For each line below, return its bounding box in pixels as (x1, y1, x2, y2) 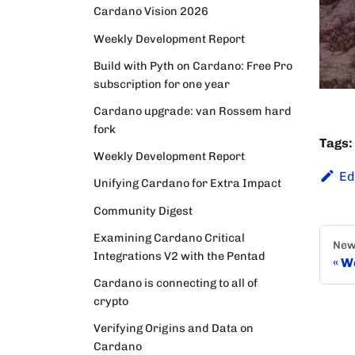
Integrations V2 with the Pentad (94, 248, 265, 263)
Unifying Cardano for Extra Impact (94, 176, 281, 191)
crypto (94, 293, 128, 308)
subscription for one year (94, 76, 230, 91)
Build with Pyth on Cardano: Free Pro (94, 58, 292, 73)
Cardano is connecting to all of (94, 275, 258, 290)
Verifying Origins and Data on (94, 321, 254, 336)
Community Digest (94, 203, 193, 218)
